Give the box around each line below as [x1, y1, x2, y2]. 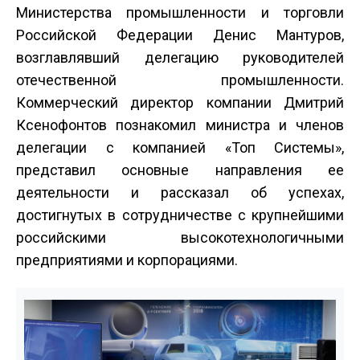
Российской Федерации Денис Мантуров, [16, 27, 344, 44]
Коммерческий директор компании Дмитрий [16, 94, 344, 112]
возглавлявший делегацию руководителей [16, 49, 344, 67]
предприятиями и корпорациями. [16, 252, 238, 269]
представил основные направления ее [16, 162, 344, 179]
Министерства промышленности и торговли [16, 4, 344, 22]
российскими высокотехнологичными [16, 229, 344, 247]
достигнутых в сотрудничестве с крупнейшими [16, 207, 344, 224]
